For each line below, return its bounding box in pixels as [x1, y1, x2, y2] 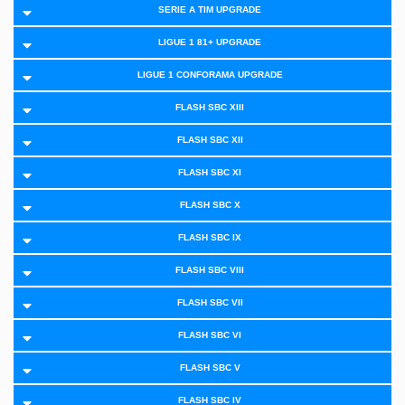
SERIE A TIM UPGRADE [158, 5, 261, 15]
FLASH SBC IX [178, 232, 241, 243]
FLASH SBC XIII [175, 102, 244, 113]
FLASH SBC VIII [175, 265, 244, 276]
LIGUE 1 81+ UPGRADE [158, 37, 261, 48]
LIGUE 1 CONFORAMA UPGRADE [137, 70, 283, 80]
